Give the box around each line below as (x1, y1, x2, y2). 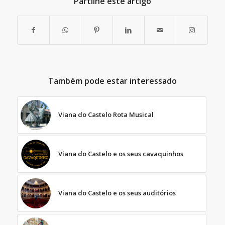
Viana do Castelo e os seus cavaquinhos (58, 149, 183, 158)
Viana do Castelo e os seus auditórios (58, 188, 176, 197)
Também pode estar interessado (48, 75, 177, 86)
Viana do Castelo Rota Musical (58, 109, 154, 119)
